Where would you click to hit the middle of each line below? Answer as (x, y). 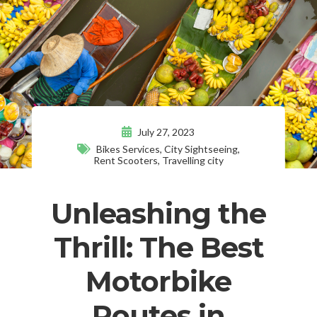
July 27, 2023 (165, 132)
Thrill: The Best (158, 247)
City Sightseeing (201, 149)
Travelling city (192, 160)
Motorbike (158, 281)
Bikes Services (128, 149)
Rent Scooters (125, 160)
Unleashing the (158, 213)
